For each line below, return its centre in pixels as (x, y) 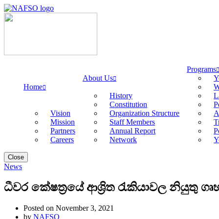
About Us (98, 78)
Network (123, 140)
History (121, 96)
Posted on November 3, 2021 (69, 208)
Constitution (128, 104)
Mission (63, 122)
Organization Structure (144, 113)
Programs (201, 69)
